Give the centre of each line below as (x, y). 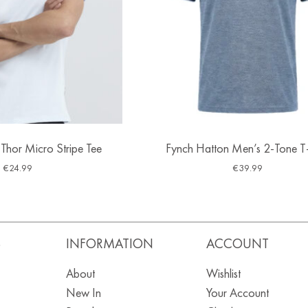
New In (83, 292)
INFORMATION (109, 243)
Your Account (237, 292)
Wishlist (223, 273)
